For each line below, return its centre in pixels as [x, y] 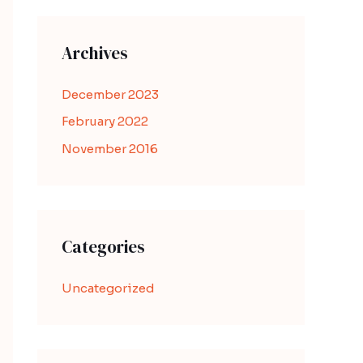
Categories [103, 247]
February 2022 [105, 122]
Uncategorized [108, 288]
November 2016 [110, 149]
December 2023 [110, 94]
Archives [95, 53]
